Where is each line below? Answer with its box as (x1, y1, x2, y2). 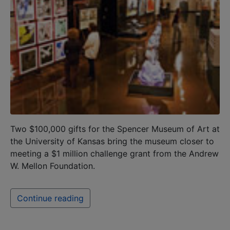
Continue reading (17, 193, 84, 203)
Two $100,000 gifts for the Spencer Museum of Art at (10, 123, 220, 134)
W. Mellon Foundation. (10, 160, 95, 171)
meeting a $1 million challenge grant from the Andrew (10, 148, 219, 159)
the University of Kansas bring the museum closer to (10, 136, 214, 146)
